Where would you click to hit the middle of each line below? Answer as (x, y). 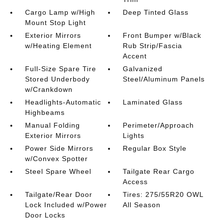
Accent (135, 56)
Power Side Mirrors (59, 148)
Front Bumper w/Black (162, 35)
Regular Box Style (155, 148)
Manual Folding (52, 125)
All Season (142, 205)
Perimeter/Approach (159, 125)
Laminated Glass (153, 102)
